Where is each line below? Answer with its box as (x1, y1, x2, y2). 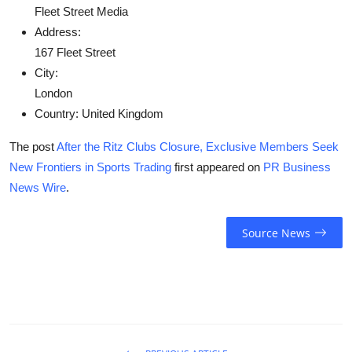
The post (9, 140, 57, 154)
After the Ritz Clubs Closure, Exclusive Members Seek (57, 140, 339, 154)
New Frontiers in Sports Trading (9, 160, 171, 174)
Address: (35, 25, 81, 39)
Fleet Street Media (35, 5, 128, 19)
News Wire (9, 181, 66, 195)
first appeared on (171, 160, 263, 174)
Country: (35, 107, 79, 121)
